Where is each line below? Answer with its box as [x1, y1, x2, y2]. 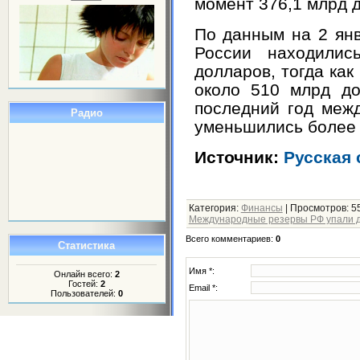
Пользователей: [50, 288, 118, 299]
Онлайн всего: [53, 269, 115, 280]
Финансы [240, 202, 283, 215]
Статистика [58, 239, 116, 252]
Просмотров [289, 202, 346, 215]
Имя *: [188, 266, 215, 276]
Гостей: [67, 279, 100, 289]
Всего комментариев [185, 234, 271, 244]
